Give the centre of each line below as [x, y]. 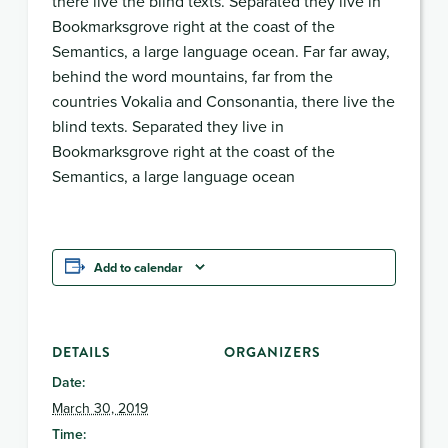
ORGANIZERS [272, 351]
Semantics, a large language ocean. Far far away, [221, 50]
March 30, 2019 [100, 407]
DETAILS [81, 351]
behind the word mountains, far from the [192, 75]
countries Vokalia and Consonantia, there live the [223, 100]
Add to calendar [138, 267]
